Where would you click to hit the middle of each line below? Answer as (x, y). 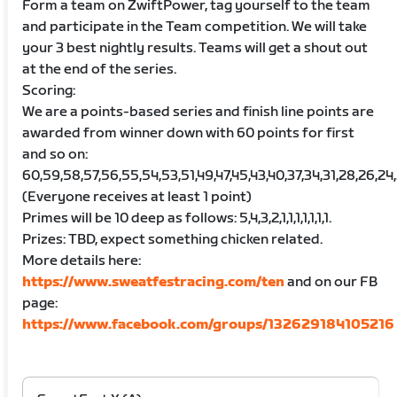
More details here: (82, 261)
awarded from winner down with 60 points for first (189, 133)
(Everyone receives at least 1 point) (137, 197)
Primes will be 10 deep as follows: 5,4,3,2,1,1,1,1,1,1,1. (177, 218)
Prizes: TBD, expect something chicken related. (173, 239)
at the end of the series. (100, 69)
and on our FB (331, 282)
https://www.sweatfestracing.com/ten (154, 282)
